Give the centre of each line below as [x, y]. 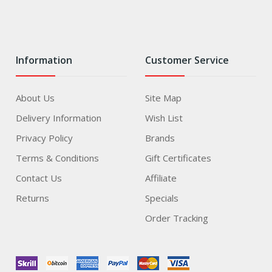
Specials [161, 198]
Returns [33, 198]
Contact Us [39, 178]
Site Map [163, 98]
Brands [160, 138]
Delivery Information [59, 118]
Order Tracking [176, 218]
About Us [36, 98]
